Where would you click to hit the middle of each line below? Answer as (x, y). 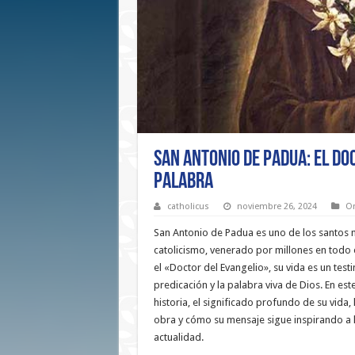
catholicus (188, 207)
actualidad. (178, 338)
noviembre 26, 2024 (277, 207)
